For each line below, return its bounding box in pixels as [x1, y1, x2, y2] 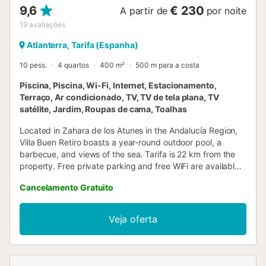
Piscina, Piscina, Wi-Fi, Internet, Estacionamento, [20, 80, 217, 90]
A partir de [120, 4, 168, 17]
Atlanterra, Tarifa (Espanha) [27, 39, 138, 50]
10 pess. [20, 60, 47, 69]
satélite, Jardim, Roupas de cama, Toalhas [20, 103, 187, 114]
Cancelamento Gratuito [20, 182, 114, 192]
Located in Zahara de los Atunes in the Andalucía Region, [20, 125, 238, 135]
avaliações [29, 20, 65, 29]
